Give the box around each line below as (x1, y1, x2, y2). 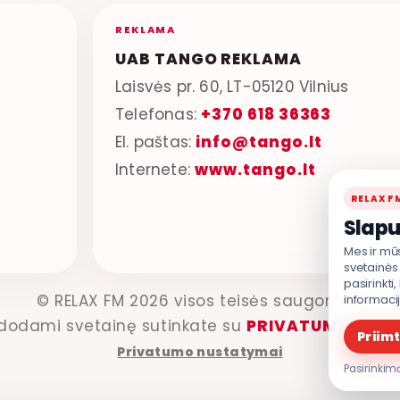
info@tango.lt (196, 130, 322, 153)
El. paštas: (115, 130, 196, 153)
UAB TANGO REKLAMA (115, 47, 302, 70)
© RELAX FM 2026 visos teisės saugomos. (37, 289, 363, 312)
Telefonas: (115, 103, 202, 125)
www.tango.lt (195, 158, 316, 180)
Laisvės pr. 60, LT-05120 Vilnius (115, 75, 349, 97)
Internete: (115, 158, 196, 180)
